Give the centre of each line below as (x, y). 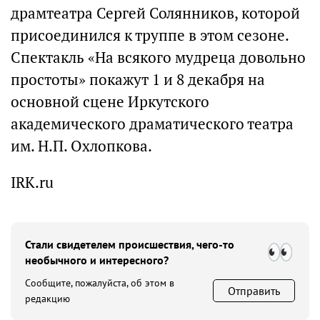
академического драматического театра (152, 124)
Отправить (254, 291)
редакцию (47, 299)
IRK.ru (32, 182)
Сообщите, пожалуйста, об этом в (100, 283)
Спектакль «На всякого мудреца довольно (158, 57)
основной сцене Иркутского (110, 102)
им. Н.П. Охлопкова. (81, 146)
